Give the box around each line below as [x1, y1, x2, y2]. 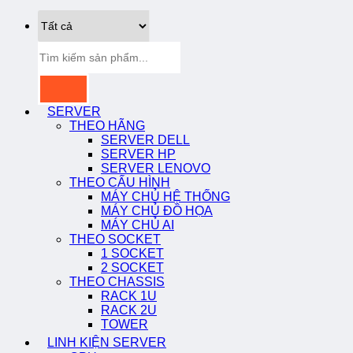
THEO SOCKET [69, 232, 161, 247]
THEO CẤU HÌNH [69, 176, 170, 190]
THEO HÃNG [69, 119, 145, 133]
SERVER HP [101, 147, 176, 162]
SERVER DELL [101, 133, 190, 147]
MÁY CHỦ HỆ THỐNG [101, 190, 230, 204]
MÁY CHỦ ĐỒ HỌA [101, 204, 213, 218]
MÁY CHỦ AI [101, 218, 174, 232]
